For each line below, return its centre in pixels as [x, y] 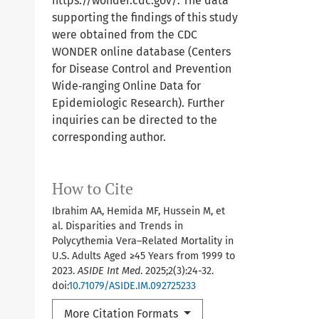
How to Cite [93, 189]
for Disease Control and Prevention [142, 69]
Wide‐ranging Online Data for [126, 86]
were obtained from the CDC [125, 35]
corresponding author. [109, 137]
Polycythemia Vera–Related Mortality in [143, 241]
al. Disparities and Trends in [117, 226]
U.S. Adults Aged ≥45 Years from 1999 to [143, 256]
